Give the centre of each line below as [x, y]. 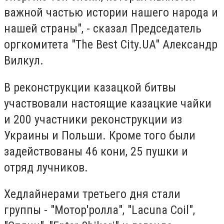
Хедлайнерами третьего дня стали [92, 194]
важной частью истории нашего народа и [111, 13]
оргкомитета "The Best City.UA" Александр [111, 45]
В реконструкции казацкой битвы [90, 87]
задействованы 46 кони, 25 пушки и [96, 151]
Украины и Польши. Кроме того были [100, 135]
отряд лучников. [46, 167]
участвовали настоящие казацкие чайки [108, 103]
